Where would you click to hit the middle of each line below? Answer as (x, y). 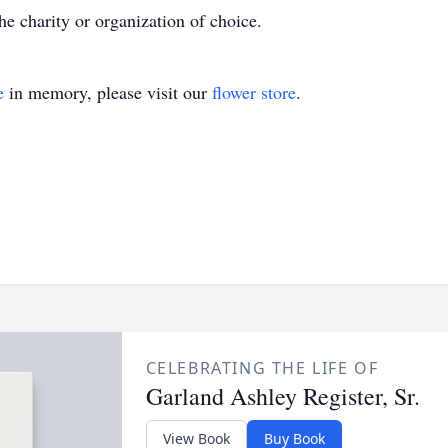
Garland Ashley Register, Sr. (282, 396)
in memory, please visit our (108, 92)
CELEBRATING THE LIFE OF (262, 368)
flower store (254, 92)
